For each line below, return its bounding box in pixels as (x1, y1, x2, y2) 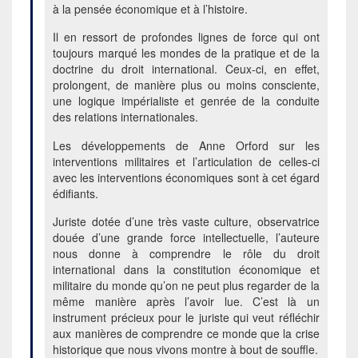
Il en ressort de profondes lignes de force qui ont (53, 29, 320, 46)
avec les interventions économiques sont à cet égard (53, 169, 320, 185)
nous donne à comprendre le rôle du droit (53, 245, 320, 261)
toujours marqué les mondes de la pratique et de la (53, 45, 320, 62)
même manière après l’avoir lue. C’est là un (53, 292, 320, 309)
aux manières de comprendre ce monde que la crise (53, 324, 320, 341)
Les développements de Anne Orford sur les (53, 137, 320, 153)
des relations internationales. (53, 109, 199, 125)
